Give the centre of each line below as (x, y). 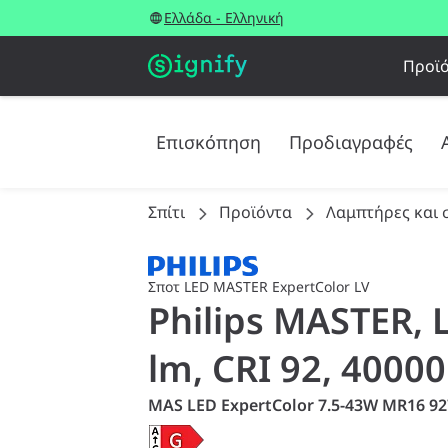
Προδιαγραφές (351, 142)
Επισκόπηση (208, 142)
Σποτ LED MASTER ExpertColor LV (258, 287)
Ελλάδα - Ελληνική (224, 17)
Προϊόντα (255, 212)
